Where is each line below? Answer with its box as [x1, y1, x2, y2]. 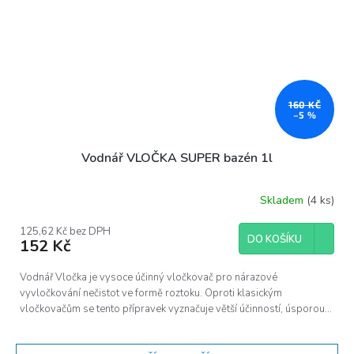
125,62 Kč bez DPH [20, 224, 111, 239]
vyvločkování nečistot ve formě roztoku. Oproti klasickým [20, 286, 282, 301]
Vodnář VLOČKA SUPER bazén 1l [81, 149, 273, 168]
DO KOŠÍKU [247, 232, 302, 247]
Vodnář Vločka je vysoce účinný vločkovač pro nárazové [20, 270, 277, 285]
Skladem [260, 192, 307, 208]
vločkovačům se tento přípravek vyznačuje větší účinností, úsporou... [20, 302, 332, 317]
